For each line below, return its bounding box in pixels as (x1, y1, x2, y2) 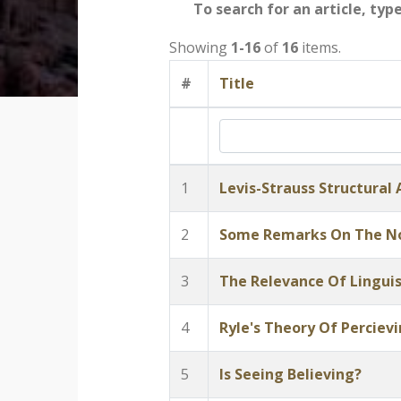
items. (297, 38, 341, 57)
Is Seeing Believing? (218, 364, 362, 384)
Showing (168, 38, 231, 57)
